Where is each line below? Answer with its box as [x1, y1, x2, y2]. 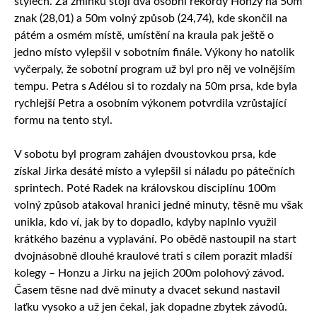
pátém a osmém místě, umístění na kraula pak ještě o [14, 30, 274, 42]
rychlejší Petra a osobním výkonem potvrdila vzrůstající [14, 98, 287, 110]
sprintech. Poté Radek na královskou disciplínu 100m [14, 183, 276, 195]
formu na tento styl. [14, 115, 113, 127]
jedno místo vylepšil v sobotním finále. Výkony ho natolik [14, 47, 294, 59]
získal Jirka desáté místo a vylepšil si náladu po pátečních [14, 166, 295, 178]
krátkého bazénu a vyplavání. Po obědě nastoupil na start [14, 234, 296, 246]
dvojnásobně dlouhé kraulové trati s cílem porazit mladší [14, 250, 292, 263]
